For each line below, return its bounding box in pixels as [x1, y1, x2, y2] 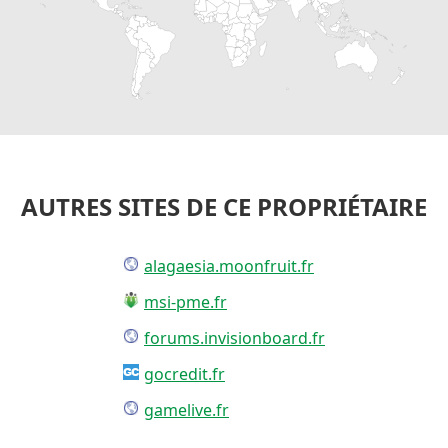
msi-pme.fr [144, 290, 227, 313]
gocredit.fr [144, 362, 225, 385]
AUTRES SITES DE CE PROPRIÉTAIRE [21, 189, 427, 223]
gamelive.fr [144, 398, 229, 421]
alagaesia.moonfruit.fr [144, 254, 314, 277]
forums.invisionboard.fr [144, 326, 325, 349]
